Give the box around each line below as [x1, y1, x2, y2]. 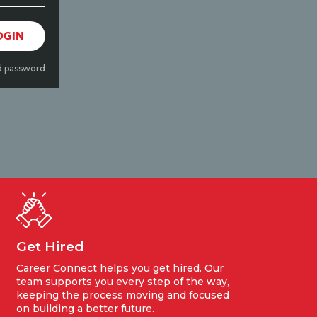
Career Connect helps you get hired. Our [16, 262, 224, 275]
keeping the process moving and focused [16, 289, 229, 301]
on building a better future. [16, 302, 154, 315]
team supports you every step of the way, [16, 275, 229, 288]
